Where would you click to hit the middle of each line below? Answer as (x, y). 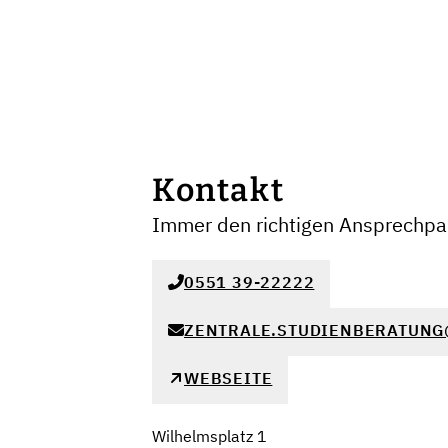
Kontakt (218, 190)
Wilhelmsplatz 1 (209, 436)
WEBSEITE (228, 378)
